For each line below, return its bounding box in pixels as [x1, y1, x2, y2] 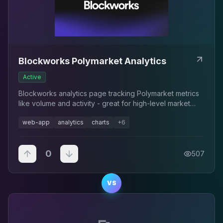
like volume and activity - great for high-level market [18, 99, 190, 108]
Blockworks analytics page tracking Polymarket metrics [18, 89, 199, 98]
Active [23, 73, 41, 81]
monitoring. [18, 109, 54, 117]
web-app [22, 118, 50, 126]
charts [92, 118, 110, 126]
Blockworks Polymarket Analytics [18, 56, 166, 66]
